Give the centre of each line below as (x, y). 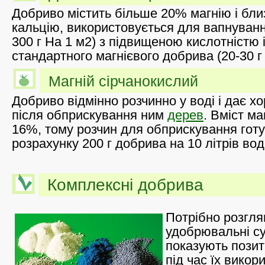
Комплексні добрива (125, 185)
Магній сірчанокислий (123, 81)
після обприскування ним (90, 115)
